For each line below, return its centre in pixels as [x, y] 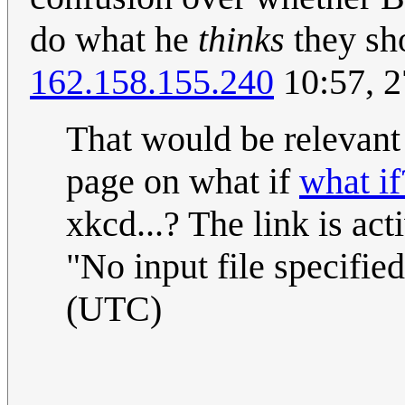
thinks [241, 40]
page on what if [183, 182]
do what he [114, 40]
